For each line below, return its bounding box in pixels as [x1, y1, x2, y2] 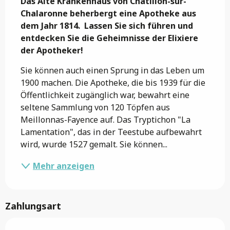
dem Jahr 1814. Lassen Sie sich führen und [21, 20, 193, 31]
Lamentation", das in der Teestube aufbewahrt [21, 126, 202, 138]
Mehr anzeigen [33, 160, 94, 171]
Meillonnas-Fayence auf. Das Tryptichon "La [21, 113, 190, 125]
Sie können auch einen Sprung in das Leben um [21, 64, 204, 76]
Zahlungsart [5, 199, 61, 212]
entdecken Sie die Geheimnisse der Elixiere [21, 32, 198, 44]
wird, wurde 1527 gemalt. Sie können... [21, 138, 167, 150]
